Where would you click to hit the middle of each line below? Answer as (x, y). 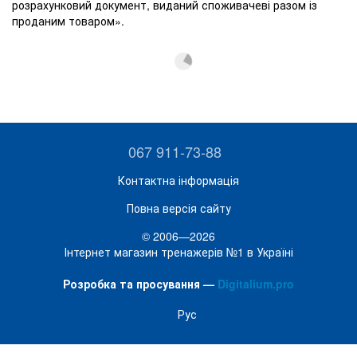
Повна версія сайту (178, 208)
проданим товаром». (68, 21)
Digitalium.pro (256, 283)
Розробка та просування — (140, 283)
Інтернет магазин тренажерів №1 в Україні (178, 251)
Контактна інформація (178, 180)
